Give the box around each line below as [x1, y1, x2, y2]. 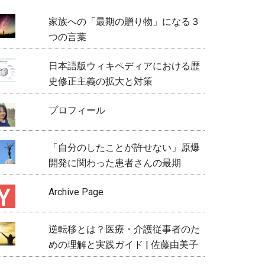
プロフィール [48, 104, 115, 116]
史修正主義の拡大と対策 [48, 75, 162, 87]
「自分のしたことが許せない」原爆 [48, 141, 200, 153]
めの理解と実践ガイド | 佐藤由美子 [48, 238, 198, 250]
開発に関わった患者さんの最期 [48, 157, 181, 169]
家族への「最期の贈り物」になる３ [48, 15, 200, 27]
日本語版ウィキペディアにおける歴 [48, 60, 200, 72]
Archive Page [48, 186, 104, 198]
